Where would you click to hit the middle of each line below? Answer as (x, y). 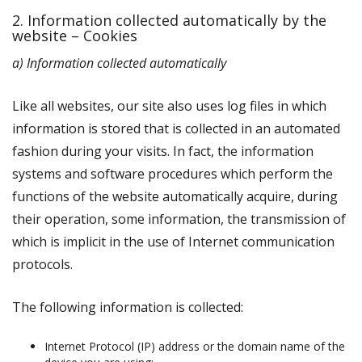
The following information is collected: (128, 307)
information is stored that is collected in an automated (176, 128)
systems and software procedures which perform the (173, 174)
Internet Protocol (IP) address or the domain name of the (195, 346)
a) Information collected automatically (119, 63)
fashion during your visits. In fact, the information (163, 151)
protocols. (42, 264)
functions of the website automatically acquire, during (175, 196)
